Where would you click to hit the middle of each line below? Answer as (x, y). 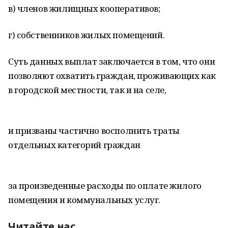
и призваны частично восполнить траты (94, 131)
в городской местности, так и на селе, (87, 90)
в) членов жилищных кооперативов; (84, 8)
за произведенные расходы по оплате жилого (105, 186)
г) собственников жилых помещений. (87, 35)
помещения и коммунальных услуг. (84, 200)
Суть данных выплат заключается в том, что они (112, 61)
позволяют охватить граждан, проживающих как (112, 76)
